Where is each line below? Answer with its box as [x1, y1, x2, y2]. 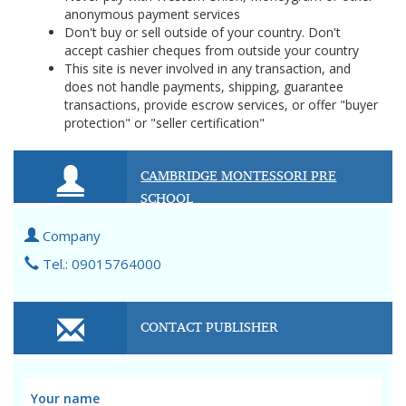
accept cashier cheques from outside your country [64, 42, 359, 59]
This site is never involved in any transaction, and [64, 60, 351, 77]
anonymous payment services [64, 5, 240, 23]
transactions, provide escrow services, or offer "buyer [64, 96, 378, 113]
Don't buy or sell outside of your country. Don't [64, 24, 341, 41]
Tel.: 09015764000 [39, 255, 161, 273]
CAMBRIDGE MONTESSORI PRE [140, 162, 337, 188]
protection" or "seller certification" [64, 114, 265, 131]
